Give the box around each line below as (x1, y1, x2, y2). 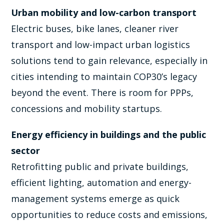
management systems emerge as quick (11, 192, 180, 205)
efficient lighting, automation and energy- (11, 176, 192, 189)
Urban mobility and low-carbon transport (11, 6, 197, 19)
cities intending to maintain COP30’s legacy (11, 70, 197, 83)
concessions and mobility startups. (11, 102, 162, 115)
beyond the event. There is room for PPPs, (11, 86, 194, 99)
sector (11, 144, 40, 157)
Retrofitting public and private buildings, (11, 160, 189, 173)
